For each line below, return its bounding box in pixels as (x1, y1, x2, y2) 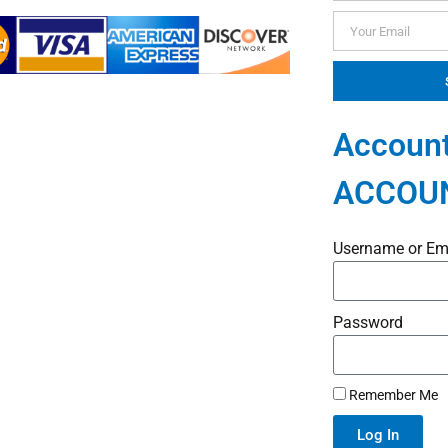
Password (332, 313, 403, 333)
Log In (356, 426, 399, 445)
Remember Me (345, 387, 438, 404)
